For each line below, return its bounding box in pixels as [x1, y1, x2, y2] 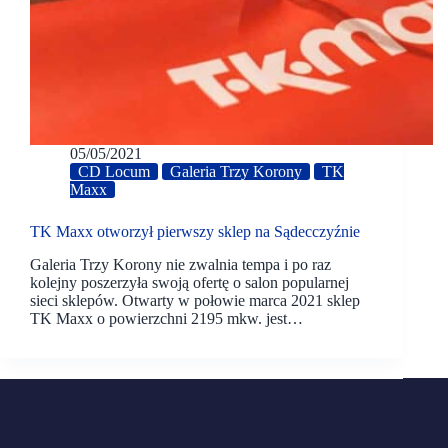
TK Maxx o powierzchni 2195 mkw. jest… [30, 309, 303, 327]
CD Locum [78, 163, 150, 181]
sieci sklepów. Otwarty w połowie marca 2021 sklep [30, 291, 360, 309]
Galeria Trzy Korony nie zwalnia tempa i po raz [30, 255, 331, 273]
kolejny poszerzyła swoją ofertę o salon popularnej [30, 273, 349, 291]
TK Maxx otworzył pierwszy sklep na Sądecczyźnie [30, 223, 360, 241]
